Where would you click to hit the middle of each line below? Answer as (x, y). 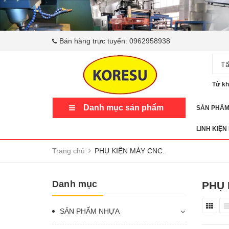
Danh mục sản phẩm (123, 107)
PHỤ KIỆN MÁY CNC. (130, 151)
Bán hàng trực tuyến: (94, 41)
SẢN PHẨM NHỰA (90, 211)
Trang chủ (68, 151)
